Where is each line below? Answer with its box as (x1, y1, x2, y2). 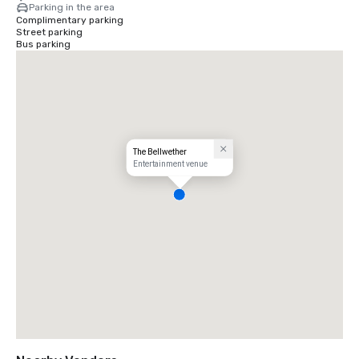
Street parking (16, 26, 83, 38)
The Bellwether (132, 147, 187, 156)
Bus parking (16, 38, 71, 50)
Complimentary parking (16, 14, 123, 26)
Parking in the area (29, 2, 115, 13)
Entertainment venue (132, 159, 208, 168)
